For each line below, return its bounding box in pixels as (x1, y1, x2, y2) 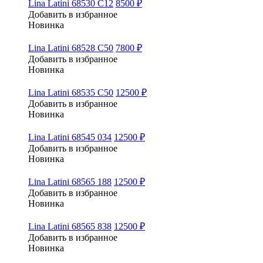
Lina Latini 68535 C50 (28, 87, 113, 97)
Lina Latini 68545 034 (28, 131, 112, 142)
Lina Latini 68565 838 (28, 221, 112, 231)
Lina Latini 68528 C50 (28, 42, 113, 53)
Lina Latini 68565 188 (28, 176, 112, 187)
